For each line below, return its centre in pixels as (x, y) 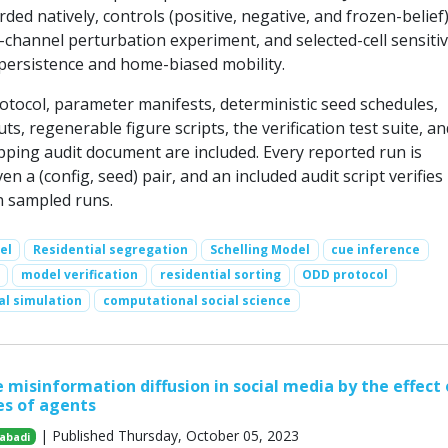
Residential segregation (111, 250)
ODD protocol (345, 275)
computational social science (197, 300)
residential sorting (220, 275)
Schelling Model (259, 250)
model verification (80, 275)
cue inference (376, 250)
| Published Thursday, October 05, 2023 (168, 435)
